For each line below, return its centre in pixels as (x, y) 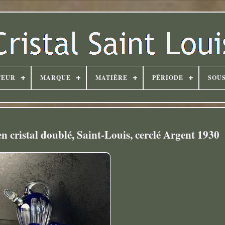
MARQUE (55, 78)
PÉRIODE (167, 78)
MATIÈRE (111, 78)
